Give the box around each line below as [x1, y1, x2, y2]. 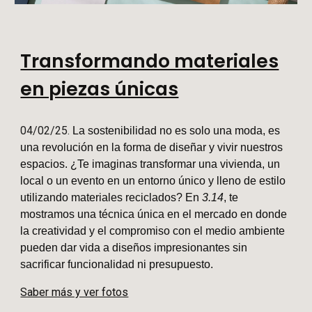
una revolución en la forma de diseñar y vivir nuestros [20, 141, 283, 153]
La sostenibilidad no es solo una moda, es [72, 124, 281, 136]
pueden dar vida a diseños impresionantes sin [20, 241, 248, 253]
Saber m [20, 285, 61, 299]
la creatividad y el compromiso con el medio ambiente [20, 224, 286, 237]
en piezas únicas [20, 75, 179, 102]
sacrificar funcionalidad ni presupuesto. [20, 258, 214, 270]
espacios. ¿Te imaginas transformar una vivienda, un [20, 157, 281, 170]
